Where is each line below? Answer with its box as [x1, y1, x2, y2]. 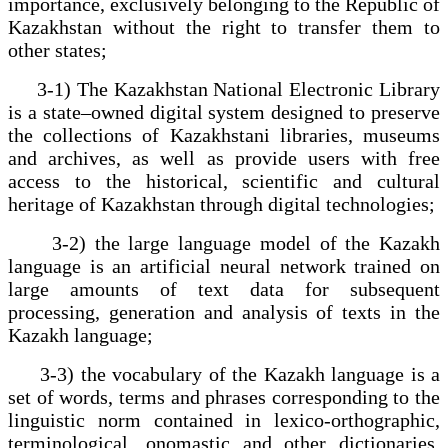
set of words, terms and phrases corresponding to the [8, 385, 440, 408]
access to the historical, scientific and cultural [8, 169, 440, 192]
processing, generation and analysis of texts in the [8, 300, 440, 323]
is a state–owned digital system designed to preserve [8, 100, 440, 123]
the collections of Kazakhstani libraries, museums [8, 123, 440, 146]
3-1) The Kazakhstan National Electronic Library [8, 77, 440, 100]
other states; [8, 38, 107, 61]
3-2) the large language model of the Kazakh [8, 231, 440, 254]
